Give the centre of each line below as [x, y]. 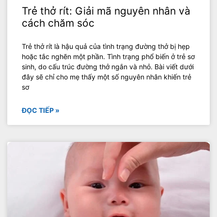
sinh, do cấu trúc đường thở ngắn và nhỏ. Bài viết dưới [108, 66]
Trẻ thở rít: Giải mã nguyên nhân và [106, 11]
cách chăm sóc [58, 23]
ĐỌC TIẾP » [41, 110]
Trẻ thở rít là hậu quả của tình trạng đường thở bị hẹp [106, 46]
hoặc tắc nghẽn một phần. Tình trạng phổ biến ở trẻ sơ [108, 56]
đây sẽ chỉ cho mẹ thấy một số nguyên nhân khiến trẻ [107, 77]
